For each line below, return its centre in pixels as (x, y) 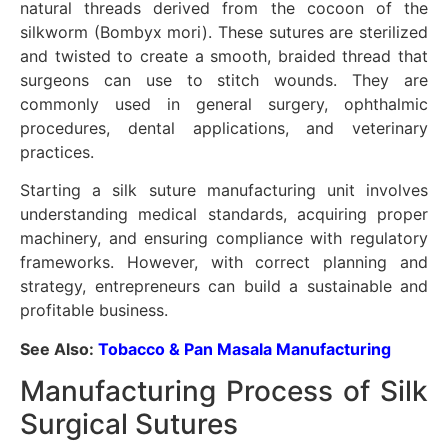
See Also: (59, 348)
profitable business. (94, 310)
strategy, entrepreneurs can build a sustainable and (224, 286)
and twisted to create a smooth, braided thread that (224, 55)
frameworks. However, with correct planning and (224, 262)
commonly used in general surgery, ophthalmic (224, 103)
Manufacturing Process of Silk (224, 391)
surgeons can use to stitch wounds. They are (224, 79)
